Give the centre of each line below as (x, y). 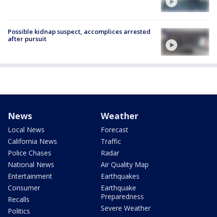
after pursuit (27, 39)
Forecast (115, 129)
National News (31, 164)
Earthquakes (120, 176)
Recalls (19, 199)
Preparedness (122, 196)
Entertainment (30, 176)
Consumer (24, 187)
